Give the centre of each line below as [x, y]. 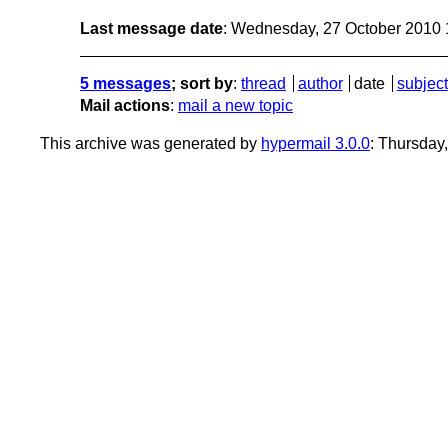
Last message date [151, 28]
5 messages [125, 83]
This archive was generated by [150, 143]
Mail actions [125, 105]
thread [263, 83]
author [320, 83]
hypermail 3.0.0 [315, 143]
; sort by [202, 83]
